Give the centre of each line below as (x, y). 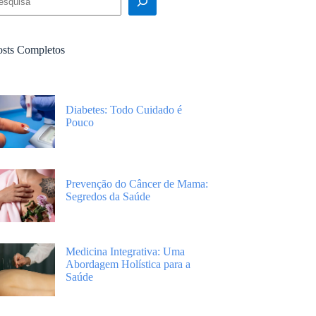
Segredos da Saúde (108, 196)
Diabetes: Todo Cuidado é (124, 110)
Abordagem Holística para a (128, 264)
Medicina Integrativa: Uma (126, 251)
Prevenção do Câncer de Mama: (137, 184)
